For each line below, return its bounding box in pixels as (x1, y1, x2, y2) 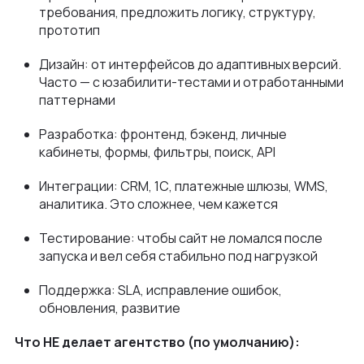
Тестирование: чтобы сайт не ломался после (39, 229, 323, 247)
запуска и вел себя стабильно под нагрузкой (39, 247, 318, 265)
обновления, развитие (39, 299, 180, 317)
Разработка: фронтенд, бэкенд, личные (39, 125, 287, 143)
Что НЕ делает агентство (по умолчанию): (15, 333, 300, 351)
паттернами (39, 91, 115, 109)
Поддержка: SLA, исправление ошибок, (39, 281, 282, 299)
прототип (39, 21, 100, 39)
